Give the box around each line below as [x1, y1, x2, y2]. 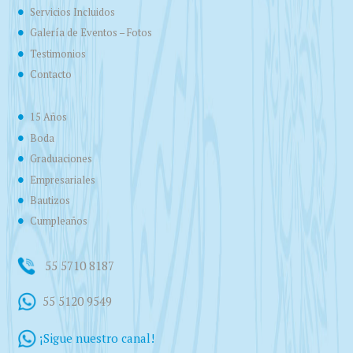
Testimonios [29, 46, 86, 61]
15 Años [29, 110, 67, 124]
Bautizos [29, 194, 70, 208]
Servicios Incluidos [29, 5, 115, 19]
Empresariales [29, 173, 95, 187]
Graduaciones [29, 152, 92, 166]
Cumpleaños [29, 214, 87, 229]
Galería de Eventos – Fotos [29, 26, 152, 40]
